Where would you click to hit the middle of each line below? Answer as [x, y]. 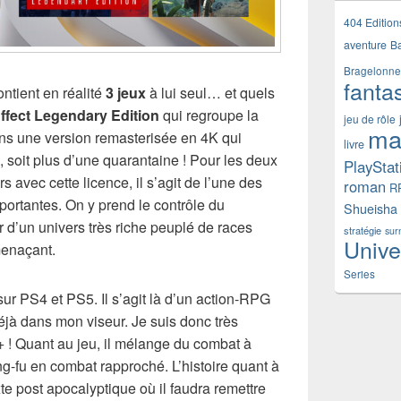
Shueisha [371, 209]
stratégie [363, 230]
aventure [365, 45]
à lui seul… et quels [210, 93]
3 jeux [126, 93]
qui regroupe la [209, 115]
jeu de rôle [370, 119]
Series [359, 274]
